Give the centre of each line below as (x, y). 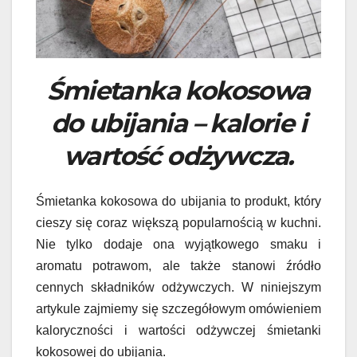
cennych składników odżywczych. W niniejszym (178, 287)
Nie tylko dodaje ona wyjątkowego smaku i (178, 244)
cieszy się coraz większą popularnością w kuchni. (178, 222)
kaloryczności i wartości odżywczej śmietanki (178, 330)
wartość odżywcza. (178, 156)
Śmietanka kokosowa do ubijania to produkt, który (178, 201)
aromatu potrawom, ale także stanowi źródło (178, 265)
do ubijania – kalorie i (178, 124)
